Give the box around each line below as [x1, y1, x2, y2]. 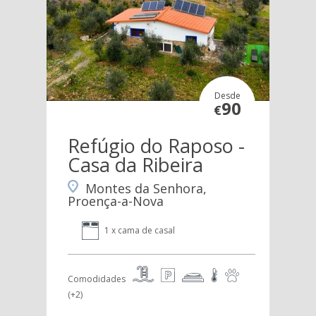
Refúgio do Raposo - [67, 133, 245, 159]
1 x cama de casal [104, 224, 175, 237]
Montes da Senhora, [85, 180, 207, 197]
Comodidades [67, 273, 126, 286]
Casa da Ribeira [67, 152, 203, 178]
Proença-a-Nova [67, 193, 164, 210]
